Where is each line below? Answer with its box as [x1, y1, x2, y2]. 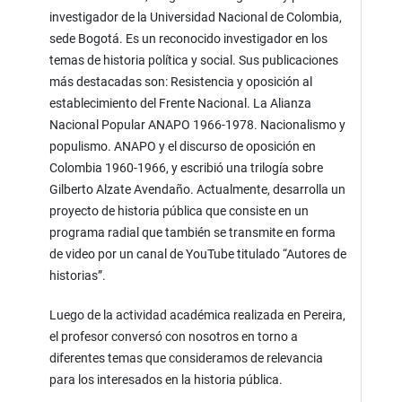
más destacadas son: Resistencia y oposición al [49, 74, 313, 89]
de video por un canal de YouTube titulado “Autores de [49, 246, 347, 261]
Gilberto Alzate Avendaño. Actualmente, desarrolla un [49, 181, 346, 197]
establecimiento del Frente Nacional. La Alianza [49, 95, 312, 110]
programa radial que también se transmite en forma [49, 224, 336, 240]
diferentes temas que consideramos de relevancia [49, 350, 324, 365]
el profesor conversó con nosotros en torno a [49, 328, 299, 344]
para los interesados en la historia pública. [49, 371, 284, 387]
